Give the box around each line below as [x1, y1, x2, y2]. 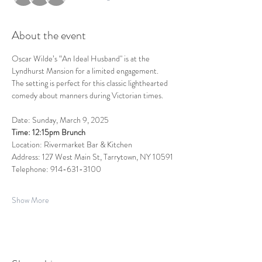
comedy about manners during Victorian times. [12, 89, 168, 102]
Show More [12, 194, 49, 206]
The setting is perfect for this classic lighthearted [12, 77, 170, 89]
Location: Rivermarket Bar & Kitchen [12, 139, 132, 151]
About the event [12, 27, 86, 44]
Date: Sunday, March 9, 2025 [12, 114, 109, 126]
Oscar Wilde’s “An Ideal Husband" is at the [12, 53, 151, 65]
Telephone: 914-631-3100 [12, 163, 101, 175]
